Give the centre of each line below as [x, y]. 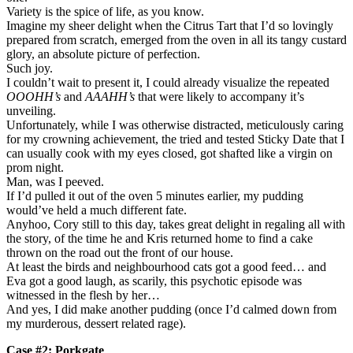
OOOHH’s [33, 96]
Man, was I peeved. [55, 181]
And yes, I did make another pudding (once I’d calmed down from [171, 309]
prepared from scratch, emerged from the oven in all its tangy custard [176, 39]
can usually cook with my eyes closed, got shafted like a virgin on [169, 153]
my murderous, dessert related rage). [96, 323]
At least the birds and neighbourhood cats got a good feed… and [166, 266]
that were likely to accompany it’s [219, 96]
